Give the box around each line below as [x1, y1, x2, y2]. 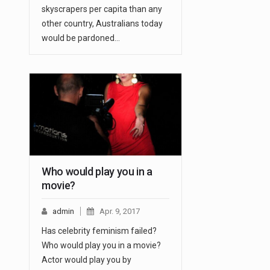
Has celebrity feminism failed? [42, 226, 157, 236]
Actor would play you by [42, 255, 131, 265]
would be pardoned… [42, 33, 120, 43]
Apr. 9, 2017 [99, 207, 140, 216]
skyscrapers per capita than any [42, 4, 162, 14]
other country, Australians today [42, 19, 163, 29]
